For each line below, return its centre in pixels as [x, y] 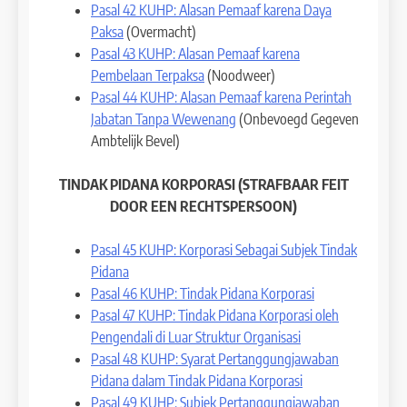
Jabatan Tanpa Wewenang [164, 119]
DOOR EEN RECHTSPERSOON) [203, 206]
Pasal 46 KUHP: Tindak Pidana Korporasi [203, 293]
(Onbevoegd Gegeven [298, 119]
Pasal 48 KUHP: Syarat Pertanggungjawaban [215, 358]
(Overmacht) [160, 31]
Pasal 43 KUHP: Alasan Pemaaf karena [195, 53]
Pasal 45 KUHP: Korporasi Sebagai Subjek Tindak [224, 249]
